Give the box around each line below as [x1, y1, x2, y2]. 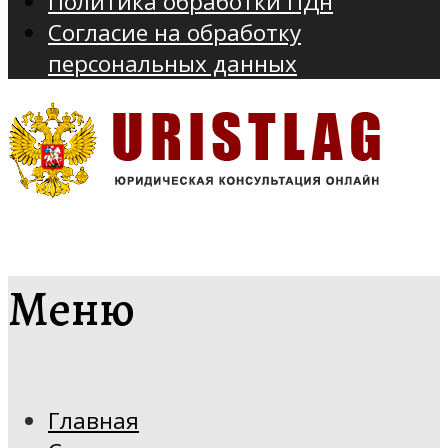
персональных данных [48, 48, 297, 80]
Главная [48, 405, 139, 437]
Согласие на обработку [48, 17, 301, 49]
